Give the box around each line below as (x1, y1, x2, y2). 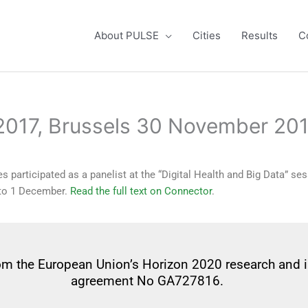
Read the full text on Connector (70, 185, 212, 197)
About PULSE (94, 29, 159, 42)
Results (241, 29, 278, 42)
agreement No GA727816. (71, 273, 223, 289)
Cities (192, 29, 221, 42)
